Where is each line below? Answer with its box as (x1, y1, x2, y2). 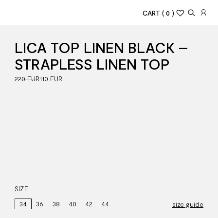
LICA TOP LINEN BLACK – (15, 38, 188, 56)
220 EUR (15, 74, 39, 83)
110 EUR (39, 74, 62, 83)
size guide (172, 200, 203, 208)
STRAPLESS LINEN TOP (15, 55, 170, 73)
